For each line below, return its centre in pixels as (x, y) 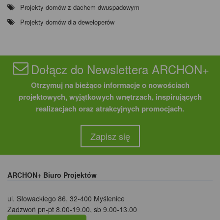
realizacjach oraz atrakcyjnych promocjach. (110, 109)
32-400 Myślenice (97, 199)
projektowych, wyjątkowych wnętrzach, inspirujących (110, 97)
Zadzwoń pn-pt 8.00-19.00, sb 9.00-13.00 (72, 209)
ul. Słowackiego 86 (37, 199)
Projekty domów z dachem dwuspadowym (80, 7)
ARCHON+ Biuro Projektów (52, 175)
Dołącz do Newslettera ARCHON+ (120, 69)
